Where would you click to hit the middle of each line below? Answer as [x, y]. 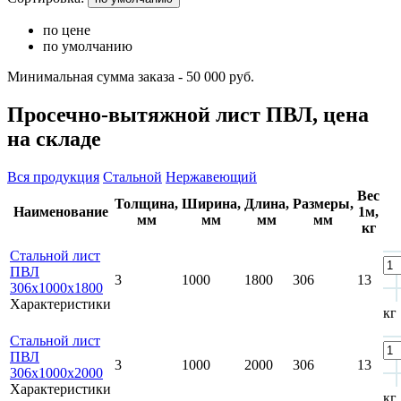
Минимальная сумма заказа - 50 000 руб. [131, 76]
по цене [67, 30]
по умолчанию [88, 46]
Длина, [267, 203]
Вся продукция [53, 176]
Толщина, [146, 203]
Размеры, [323, 203]
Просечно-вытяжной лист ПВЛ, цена [188, 114]
